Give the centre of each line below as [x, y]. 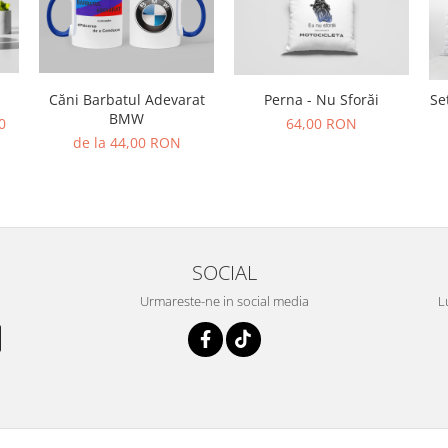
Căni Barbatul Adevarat [126, 100]
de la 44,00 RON [126, 143]
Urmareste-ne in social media [224, 301]
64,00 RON [321, 124]
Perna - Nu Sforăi [321, 100]
